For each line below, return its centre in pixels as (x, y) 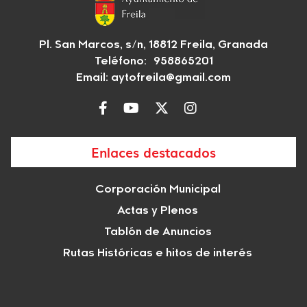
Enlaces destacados (153, 152)
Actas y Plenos (158, 211)
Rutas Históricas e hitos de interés (158, 254)
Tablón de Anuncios (158, 233)
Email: (94, 78)
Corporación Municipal (158, 190)
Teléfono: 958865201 (153, 62)
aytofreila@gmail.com (171, 78)
